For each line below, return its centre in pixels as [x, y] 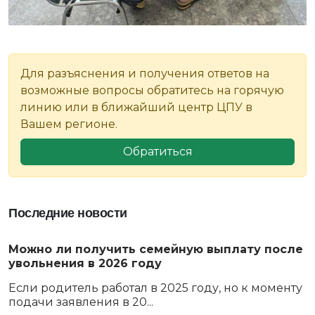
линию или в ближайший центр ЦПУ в [136, 107]
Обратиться [157, 152]
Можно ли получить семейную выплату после [156, 249]
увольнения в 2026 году [85, 263]
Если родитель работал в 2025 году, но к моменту [155, 288]
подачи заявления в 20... [81, 302]
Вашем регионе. [69, 124]
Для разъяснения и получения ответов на [145, 73]
